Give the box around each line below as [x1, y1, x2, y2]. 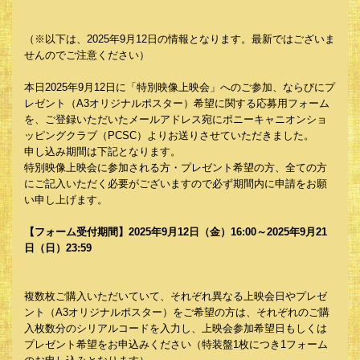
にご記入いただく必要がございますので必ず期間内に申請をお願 [24, 178, 327, 190]
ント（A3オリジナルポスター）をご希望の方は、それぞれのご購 [24, 306, 329, 318]
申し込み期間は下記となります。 [24, 145, 181, 157]
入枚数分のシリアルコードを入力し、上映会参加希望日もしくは [24, 322, 327, 334]
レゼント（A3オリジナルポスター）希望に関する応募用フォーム [24, 97, 329, 109]
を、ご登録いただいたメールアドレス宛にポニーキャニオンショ [24, 113, 327, 125]
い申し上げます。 [24, 194, 108, 206]
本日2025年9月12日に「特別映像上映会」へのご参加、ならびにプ [24, 81, 335, 93]
